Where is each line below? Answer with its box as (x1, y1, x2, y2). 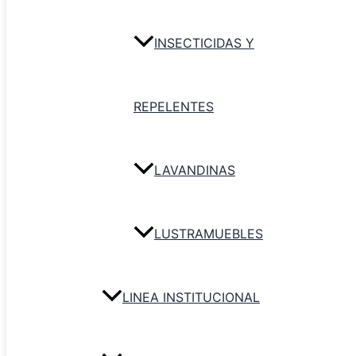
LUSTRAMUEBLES (154, 226, 263, 242)
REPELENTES (133, 99, 214, 115)
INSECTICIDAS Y (154, 35, 254, 52)
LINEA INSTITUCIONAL (122, 289, 260, 306)
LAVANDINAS (154, 162, 235, 179)
